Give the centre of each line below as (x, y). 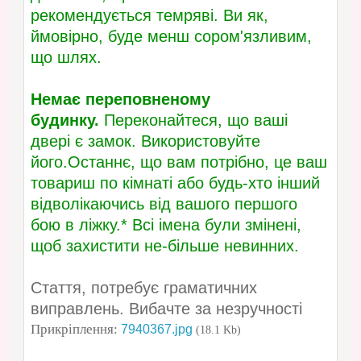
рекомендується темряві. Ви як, (149, 16)
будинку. (64, 120)
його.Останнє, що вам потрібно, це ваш (178, 162)
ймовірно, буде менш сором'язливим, (171, 37)
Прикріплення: (75, 330)
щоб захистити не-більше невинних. (164, 246)
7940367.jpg (156, 330)
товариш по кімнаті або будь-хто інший (175, 183)
